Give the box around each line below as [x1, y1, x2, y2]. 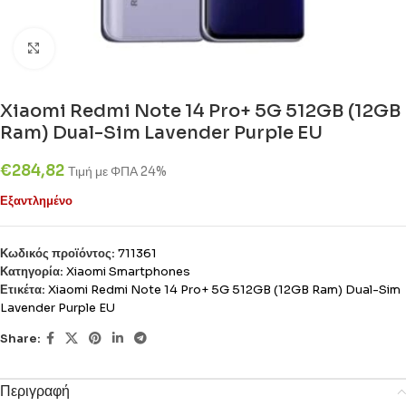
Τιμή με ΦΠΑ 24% [68, 164, 167, 179]
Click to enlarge [53, 42, 147, 55]
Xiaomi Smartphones [66, 264, 190, 279]
